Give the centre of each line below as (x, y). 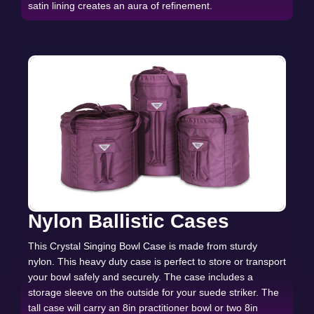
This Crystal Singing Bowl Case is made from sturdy (143, 246)
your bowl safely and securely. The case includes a (141, 277)
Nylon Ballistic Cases (129, 221)
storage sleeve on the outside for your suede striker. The (153, 292)
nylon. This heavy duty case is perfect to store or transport (157, 261)
